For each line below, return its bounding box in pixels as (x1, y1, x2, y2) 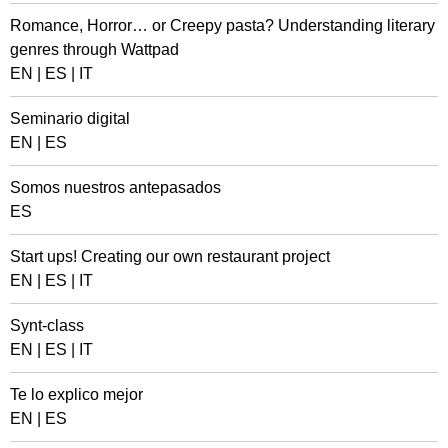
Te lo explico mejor (10, 386, 143, 403)
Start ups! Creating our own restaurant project (10, 248, 330, 265)
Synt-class (10, 317, 84, 334)
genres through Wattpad (10, 41, 179, 58)
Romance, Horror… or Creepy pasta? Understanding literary (10, 17, 435, 34)
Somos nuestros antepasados (10, 179, 221, 196)
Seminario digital (10, 110, 130, 127)
